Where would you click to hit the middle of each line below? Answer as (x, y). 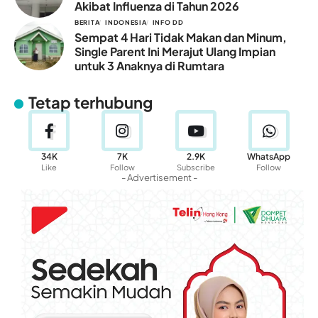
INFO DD (168, 23)
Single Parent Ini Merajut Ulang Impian (175, 52)
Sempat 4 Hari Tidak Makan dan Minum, (181, 38)
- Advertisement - (159, 178)
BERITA (87, 23)
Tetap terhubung (91, 103)
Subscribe (196, 168)
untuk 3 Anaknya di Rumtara (149, 66)
